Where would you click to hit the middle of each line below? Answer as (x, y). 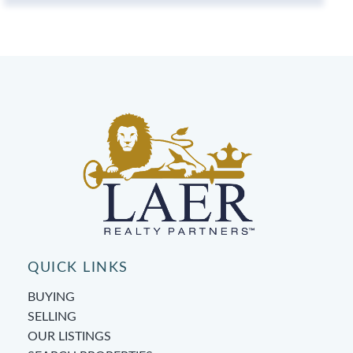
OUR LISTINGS (69, 336)
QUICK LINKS (78, 268)
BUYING (51, 297)
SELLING (52, 316)
